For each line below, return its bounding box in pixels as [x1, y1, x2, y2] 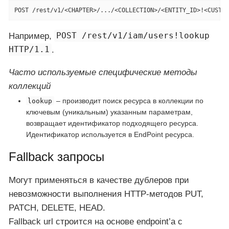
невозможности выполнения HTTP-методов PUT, [9, 189, 203, 199]
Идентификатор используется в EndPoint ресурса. [26, 130, 194, 139]
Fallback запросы [9, 149, 104, 164]
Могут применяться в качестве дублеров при [9, 175, 189, 185]
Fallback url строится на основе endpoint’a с [9, 216, 182, 226]
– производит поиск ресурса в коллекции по [54, 96, 203, 105]
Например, [9, 31, 54, 41]
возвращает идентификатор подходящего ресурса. [26, 119, 198, 127]
